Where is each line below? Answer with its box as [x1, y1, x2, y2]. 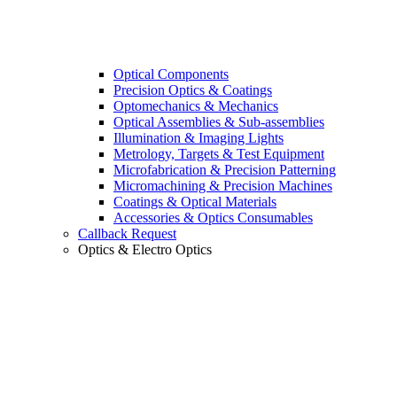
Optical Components [113, 66, 229, 82]
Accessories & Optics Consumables [113, 210, 313, 226]
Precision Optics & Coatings [113, 82, 272, 98]
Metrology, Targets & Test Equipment [113, 146, 324, 162]
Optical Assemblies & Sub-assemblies [113, 114, 324, 130]
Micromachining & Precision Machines [113, 178, 332, 194]
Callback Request [78, 226, 176, 242]
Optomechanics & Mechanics [113, 98, 278, 114]
